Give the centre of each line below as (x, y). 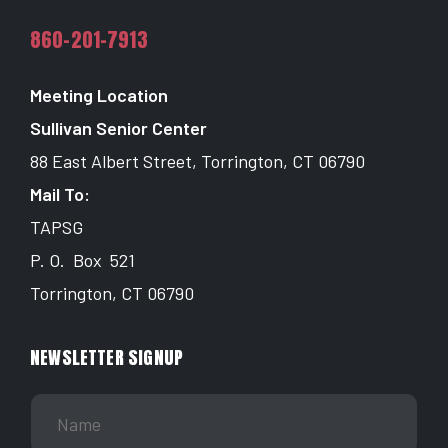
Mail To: (62, 194)
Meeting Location (99, 95)
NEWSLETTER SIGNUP (107, 357)
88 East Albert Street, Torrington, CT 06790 (197, 161)
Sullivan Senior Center (118, 128)
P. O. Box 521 (82, 260)
